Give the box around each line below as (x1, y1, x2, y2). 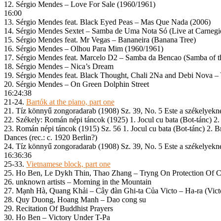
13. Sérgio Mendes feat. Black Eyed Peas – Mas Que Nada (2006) (4, 18, 211, 27)
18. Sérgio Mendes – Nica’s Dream (4, 62, 113, 71)
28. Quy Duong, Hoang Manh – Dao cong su (4, 195, 146, 204)
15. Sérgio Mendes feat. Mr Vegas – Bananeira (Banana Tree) (4, 36, 196, 44)
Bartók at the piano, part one (26, 98, 114, 107)
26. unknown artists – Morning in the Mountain (4, 178, 151, 186)
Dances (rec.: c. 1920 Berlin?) (4, 133, 97, 142)
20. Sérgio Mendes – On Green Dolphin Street (4, 80, 149, 89)
